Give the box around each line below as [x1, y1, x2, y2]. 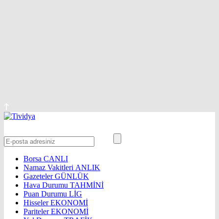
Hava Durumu [23, 181, 70, 190]
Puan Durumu [23, 190, 69, 198]
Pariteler [23, 207, 51, 216]
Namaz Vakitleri [23, 163, 75, 172]
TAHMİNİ [70, 181, 104, 190]
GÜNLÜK [55, 172, 89, 181]
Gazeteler [23, 172, 55, 181]
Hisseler [23, 198, 50, 207]
